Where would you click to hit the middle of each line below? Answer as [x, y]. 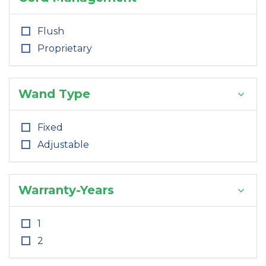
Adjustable [63, 145]
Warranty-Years [66, 190]
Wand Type [54, 94]
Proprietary [65, 48]
